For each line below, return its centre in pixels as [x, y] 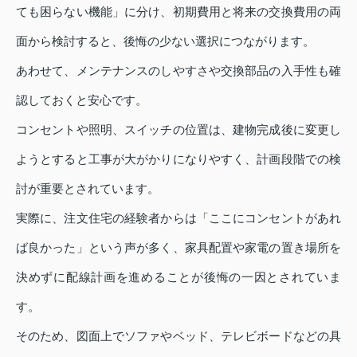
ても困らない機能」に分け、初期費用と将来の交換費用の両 [178, 12]
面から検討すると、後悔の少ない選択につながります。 [165, 41]
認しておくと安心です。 [82, 100]
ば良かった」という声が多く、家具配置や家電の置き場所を [178, 248]
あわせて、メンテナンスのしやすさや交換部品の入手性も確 [178, 71]
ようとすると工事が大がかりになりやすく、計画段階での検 [178, 159]
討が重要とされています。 [88, 189]
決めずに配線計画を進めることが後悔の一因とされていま [178, 277]
